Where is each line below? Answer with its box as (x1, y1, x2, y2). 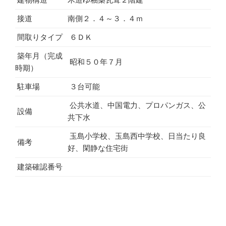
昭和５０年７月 (68, 57, 123, 66)
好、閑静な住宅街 (68, 143, 128, 152)
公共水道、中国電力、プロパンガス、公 (68, 100, 206, 109)
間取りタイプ (15, 32, 63, 41)
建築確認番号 (15, 162, 63, 171)
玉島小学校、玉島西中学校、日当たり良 (68, 131, 206, 140)
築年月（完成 (15, 51, 63, 60)
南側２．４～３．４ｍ (68, 14, 143, 23)
